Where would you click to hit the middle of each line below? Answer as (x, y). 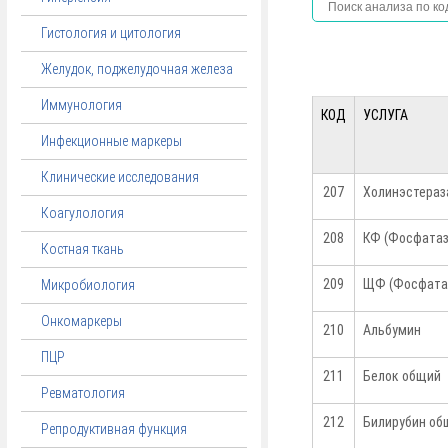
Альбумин (392, 330)
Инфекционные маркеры (111, 141)
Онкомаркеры (81, 321)
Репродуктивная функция (114, 429)
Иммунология (81, 105)
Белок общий (402, 376)
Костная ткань (82, 249)
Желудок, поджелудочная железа (137, 69)
